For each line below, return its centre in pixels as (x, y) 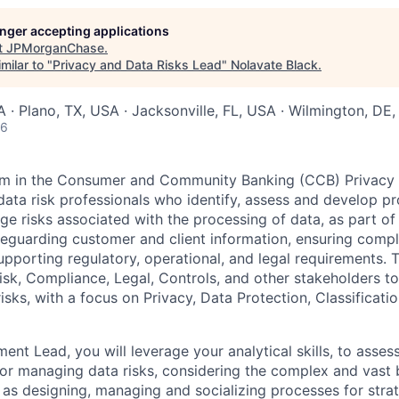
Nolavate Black (274, 65)
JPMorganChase (55, 48)
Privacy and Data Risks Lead (137, 65)
